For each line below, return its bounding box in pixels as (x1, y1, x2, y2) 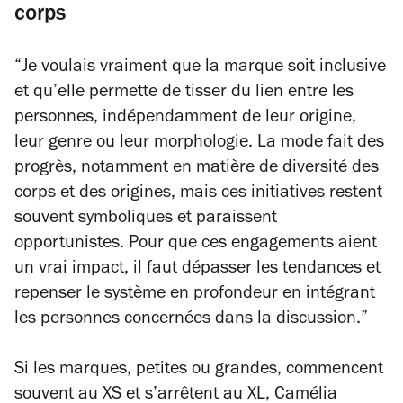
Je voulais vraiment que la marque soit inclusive (22, 59, 386, 77)
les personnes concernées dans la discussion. (14, 311, 361, 329)
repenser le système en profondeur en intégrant (14, 286, 375, 304)
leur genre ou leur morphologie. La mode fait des (14, 135, 384, 153)
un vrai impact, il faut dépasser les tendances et (14, 261, 381, 279)
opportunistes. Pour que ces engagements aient (14, 236, 377, 254)
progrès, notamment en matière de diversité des (14, 160, 379, 178)
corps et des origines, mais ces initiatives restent (14, 185, 382, 203)
